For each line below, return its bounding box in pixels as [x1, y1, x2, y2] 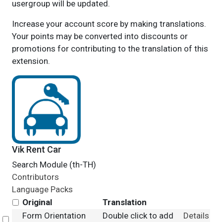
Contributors [11, 172, 59, 182]
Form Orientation [22, 211, 86, 221]
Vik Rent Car [11, 144, 61, 155]
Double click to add [102, 211, 173, 221]
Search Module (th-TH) [11, 160, 96, 169]
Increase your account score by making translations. [11, 19, 206, 29]
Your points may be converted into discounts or [11, 31, 188, 41]
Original [22, 197, 52, 207]
